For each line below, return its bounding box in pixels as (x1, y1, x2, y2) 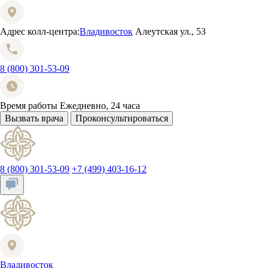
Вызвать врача (5, 113, 63, 123)
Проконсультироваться (75, 113, 168, 123)
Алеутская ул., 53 (135, 26, 206, 36)
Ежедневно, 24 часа (60, 100, 140, 111)
